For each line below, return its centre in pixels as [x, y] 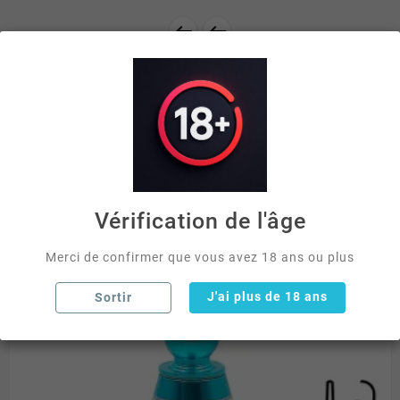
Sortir [113, 297]
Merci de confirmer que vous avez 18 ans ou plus [200, 257]
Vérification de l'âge [200, 221]
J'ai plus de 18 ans [267, 296]
